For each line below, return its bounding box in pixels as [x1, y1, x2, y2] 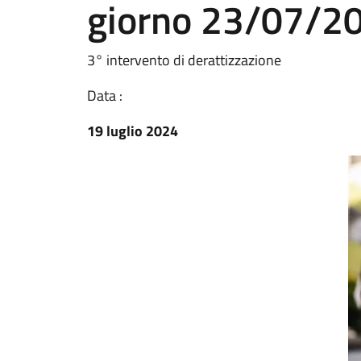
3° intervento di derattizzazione [87, 49, 281, 71]
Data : [87, 85, 122, 106]
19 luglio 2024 [87, 120, 178, 142]
